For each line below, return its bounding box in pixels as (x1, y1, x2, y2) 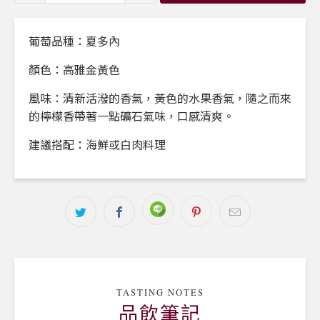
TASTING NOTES (116, 286, 204, 299)
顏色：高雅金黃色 (29, 61, 120, 78)
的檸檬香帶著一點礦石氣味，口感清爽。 (29, 107, 234, 124)
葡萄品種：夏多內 (29, 32, 120, 49)
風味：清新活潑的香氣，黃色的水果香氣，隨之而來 (29, 89, 291, 106)
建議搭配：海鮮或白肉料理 (29, 136, 166, 153)
